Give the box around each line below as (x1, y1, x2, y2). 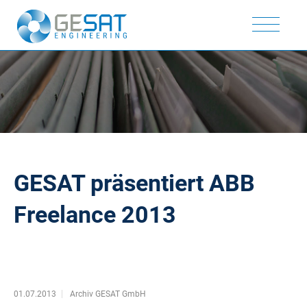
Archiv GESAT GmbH (70, 289, 146, 299)
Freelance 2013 (14, 201, 176, 228)
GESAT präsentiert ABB (14, 169, 255, 197)
